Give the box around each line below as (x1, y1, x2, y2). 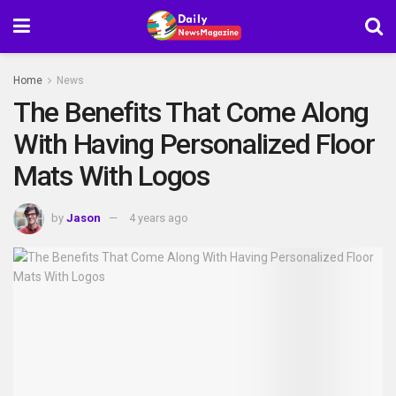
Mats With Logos (13, 159, 209, 193)
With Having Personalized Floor (13, 127, 375, 161)
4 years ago (129, 210, 188, 225)
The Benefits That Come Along (13, 95, 369, 129)
